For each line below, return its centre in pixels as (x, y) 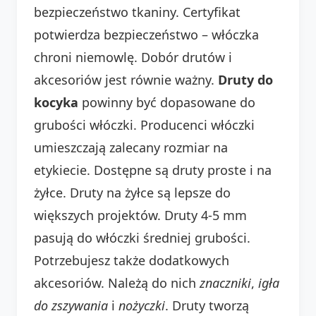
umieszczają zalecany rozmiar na (131, 147)
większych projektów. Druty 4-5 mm (140, 215)
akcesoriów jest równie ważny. (126, 79)
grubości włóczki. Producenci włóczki (144, 124)
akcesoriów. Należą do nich (117, 282)
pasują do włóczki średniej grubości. (142, 237)
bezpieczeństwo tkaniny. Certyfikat (137, 12)
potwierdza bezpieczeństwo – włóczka (146, 34)
